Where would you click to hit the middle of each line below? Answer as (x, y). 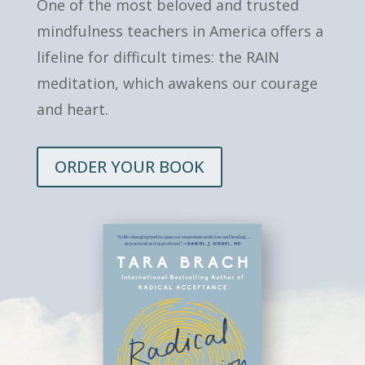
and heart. (72, 109)
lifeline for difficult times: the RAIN (158, 57)
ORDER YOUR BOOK (129, 167)
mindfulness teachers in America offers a (180, 31)
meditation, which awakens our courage (177, 83)
